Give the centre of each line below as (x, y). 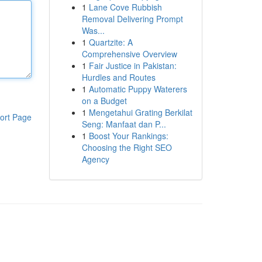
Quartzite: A (111, 42)
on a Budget (104, 101)
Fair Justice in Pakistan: (132, 65)
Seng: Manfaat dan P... (124, 124)
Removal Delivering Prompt (132, 19)
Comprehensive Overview (129, 54)
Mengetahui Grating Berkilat (140, 112)
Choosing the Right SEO (127, 147)
